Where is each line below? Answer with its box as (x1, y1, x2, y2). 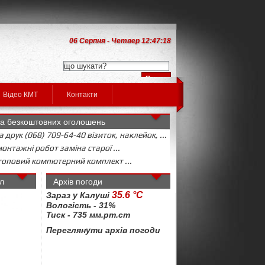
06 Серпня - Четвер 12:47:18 (69, 37, 171, 45)
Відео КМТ (3, 91, 38, 99)
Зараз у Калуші (46, 190, 112, 200)
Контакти (67, 91, 98, 99)
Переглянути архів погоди (46, 225, 160, 235)
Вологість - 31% (46, 201, 115, 210)
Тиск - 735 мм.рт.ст (46, 210, 130, 219)
